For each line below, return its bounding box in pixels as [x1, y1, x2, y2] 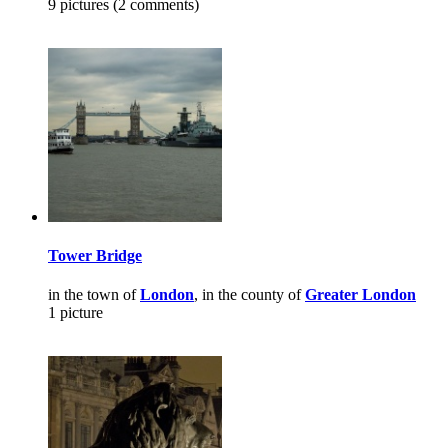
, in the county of [194, 286, 305, 304]
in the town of [48, 286, 140, 304]
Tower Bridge [48, 246, 142, 264]
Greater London [305, 286, 416, 304]
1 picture [48, 304, 103, 322]
